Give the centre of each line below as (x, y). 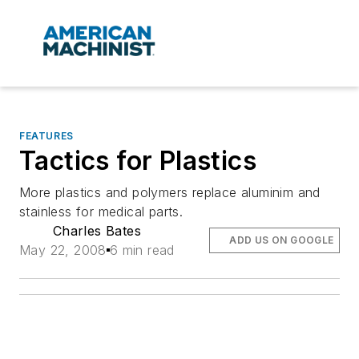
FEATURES (46, 136)
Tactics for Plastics (138, 161)
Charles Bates (97, 231)
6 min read (142, 250)
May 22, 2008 (63, 250)
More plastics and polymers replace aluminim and (170, 193)
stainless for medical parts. (101, 212)
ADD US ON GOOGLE (282, 240)
